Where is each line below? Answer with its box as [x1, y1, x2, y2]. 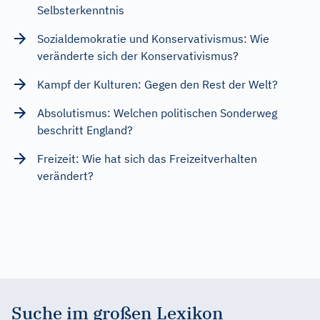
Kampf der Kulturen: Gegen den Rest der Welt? [37, 76, 278, 91]
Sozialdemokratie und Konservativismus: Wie [37, 31, 269, 46]
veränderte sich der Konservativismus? [37, 48, 239, 63]
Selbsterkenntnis [37, 2, 124, 17]
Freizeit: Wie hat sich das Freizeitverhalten [37, 151, 257, 166]
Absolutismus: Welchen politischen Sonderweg [37, 105, 277, 120]
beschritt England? [37, 122, 133, 137]
